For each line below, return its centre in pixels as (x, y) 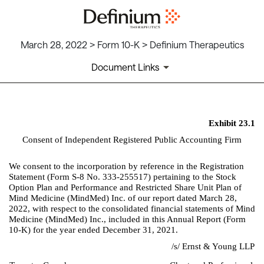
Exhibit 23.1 (232, 123)
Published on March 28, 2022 (75, 152)
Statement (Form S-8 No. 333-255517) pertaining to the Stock (123, 177)
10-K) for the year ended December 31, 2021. (93, 230)
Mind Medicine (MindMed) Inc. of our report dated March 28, (123, 198)
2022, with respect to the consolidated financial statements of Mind (132, 209)
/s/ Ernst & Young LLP (213, 247)
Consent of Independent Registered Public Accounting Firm (132, 140)
